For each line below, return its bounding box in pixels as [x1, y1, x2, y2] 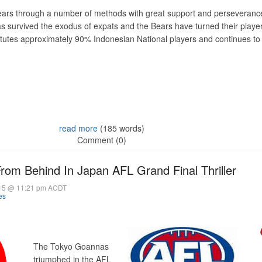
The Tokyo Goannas [33, 240, 109, 252]
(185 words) [98, 122, 144, 134]
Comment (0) [77, 134, 126, 146]
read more [59, 122, 98, 134]
